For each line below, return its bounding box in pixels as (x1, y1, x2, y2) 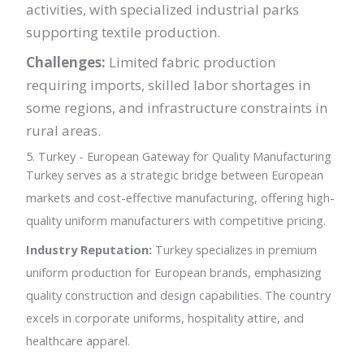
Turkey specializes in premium (152, 240, 318, 258)
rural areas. (26, 120, 102, 140)
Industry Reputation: (26, 240, 153, 258)
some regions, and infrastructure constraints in (26, 97, 328, 117)
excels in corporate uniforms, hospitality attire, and (26, 309, 305, 326)
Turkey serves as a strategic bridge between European (26, 167, 324, 184)
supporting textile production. (26, 23, 221, 42)
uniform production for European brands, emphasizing (26, 263, 323, 280)
